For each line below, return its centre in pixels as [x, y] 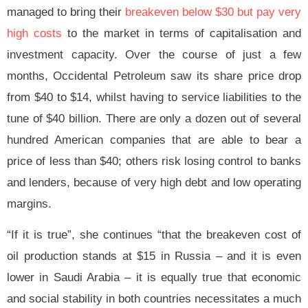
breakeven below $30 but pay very [213, 12]
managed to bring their [66, 12]
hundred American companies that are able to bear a [154, 140]
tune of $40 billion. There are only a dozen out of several [154, 118]
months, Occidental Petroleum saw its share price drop [154, 76]
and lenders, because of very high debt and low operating [154, 182]
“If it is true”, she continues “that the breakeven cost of [154, 235]
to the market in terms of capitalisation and [181, 33]
